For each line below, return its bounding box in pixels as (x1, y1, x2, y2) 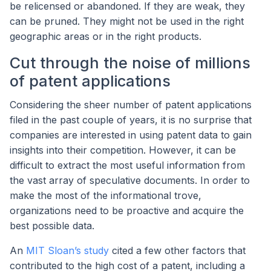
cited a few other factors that (109, 244, 246, 257)
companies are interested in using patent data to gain (10, 129, 252, 142)
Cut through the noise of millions (10, 53, 250, 72)
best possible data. (10, 220, 94, 232)
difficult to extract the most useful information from (10, 159, 245, 172)
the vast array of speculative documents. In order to (10, 174, 250, 187)
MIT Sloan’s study (26, 244, 109, 257)
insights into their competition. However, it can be (10, 144, 236, 157)
